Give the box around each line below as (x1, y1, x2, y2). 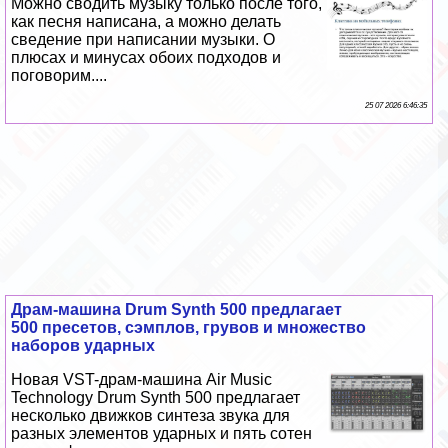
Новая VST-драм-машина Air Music (11, 371, 273, 389)
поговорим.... (11, 67, 108, 85)
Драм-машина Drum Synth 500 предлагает (11, 301, 343, 319)
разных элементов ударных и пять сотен (11, 425, 313, 443)
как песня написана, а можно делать (11, 13, 282, 31)
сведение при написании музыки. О (11, 31, 276, 49)
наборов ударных (11, 337, 156, 355)
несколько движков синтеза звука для (11, 407, 291, 425)
